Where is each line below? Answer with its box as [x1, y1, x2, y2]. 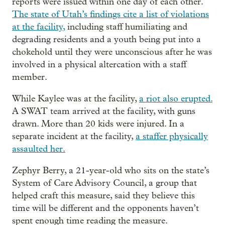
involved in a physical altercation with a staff [12, 59, 186, 70]
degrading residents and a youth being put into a [12, 34, 201, 45]
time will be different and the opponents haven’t [12, 202, 199, 213]
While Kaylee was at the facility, [12, 93, 139, 104]
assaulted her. [12, 143, 65, 154]
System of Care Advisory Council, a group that [12, 177, 197, 188]
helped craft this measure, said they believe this [12, 190, 195, 201]
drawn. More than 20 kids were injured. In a [12, 118, 184, 129]
